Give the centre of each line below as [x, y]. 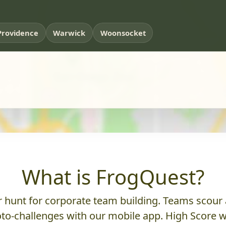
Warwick [69, 33]
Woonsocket [123, 33]
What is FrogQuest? [113, 177]
